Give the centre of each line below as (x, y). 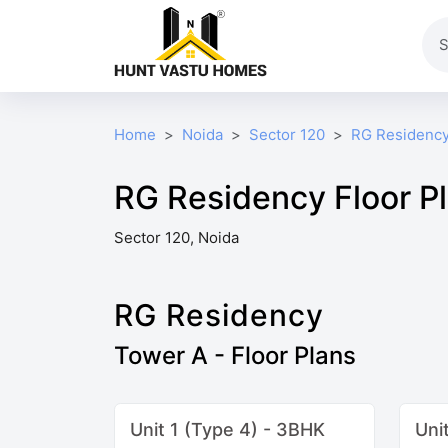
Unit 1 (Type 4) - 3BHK (227, 429)
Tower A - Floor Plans (235, 355)
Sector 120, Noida (176, 237)
